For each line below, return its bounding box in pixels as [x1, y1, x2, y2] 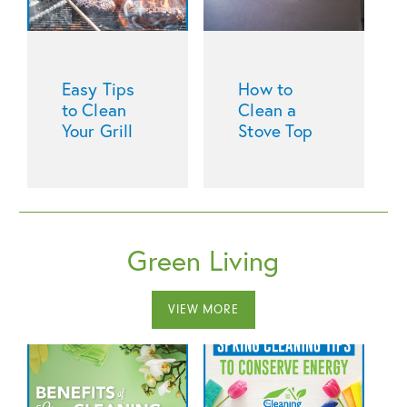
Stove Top [238, 119, 313, 143]
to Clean [62, 98, 126, 122]
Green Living [127, 242, 280, 279]
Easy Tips [62, 77, 134, 101]
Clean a [238, 98, 296, 122]
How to [238, 77, 293, 101]
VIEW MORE [168, 303, 239, 317]
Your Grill [62, 119, 134, 143]
